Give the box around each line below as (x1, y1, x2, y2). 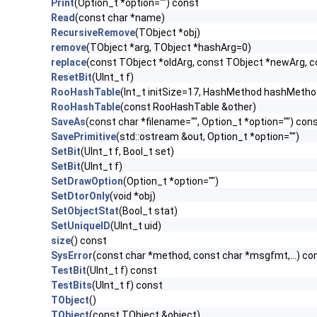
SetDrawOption (51, 175, 123, 187)
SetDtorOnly (51, 190, 110, 202)
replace (51, 57, 86, 68)
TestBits (51, 279, 92, 291)
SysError (51, 250, 93, 261)
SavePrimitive (51, 131, 116, 142)
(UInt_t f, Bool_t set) (81, 146, 174, 157)
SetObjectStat (51, 205, 119, 217)
